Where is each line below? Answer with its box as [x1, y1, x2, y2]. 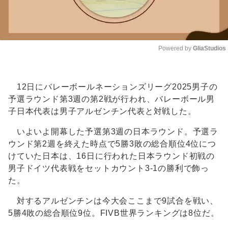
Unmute [189, 65, 211, 72]
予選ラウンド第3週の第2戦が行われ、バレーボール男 [8, 95, 215, 104]
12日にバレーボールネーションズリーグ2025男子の [8, 82, 218, 92]
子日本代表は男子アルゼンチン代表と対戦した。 [8, 107, 196, 116]
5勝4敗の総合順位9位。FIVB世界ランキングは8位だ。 [8, 209, 219, 218]
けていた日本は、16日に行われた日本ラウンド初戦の [8, 152, 215, 161]
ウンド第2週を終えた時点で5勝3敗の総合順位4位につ [8, 139, 216, 149]
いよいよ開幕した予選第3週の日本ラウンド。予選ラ [8, 127, 218, 136]
